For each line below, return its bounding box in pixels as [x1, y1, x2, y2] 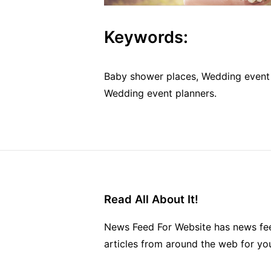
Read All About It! [104, 192, 198, 206]
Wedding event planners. [104, 87, 217, 99]
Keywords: [104, 27, 188, 47]
